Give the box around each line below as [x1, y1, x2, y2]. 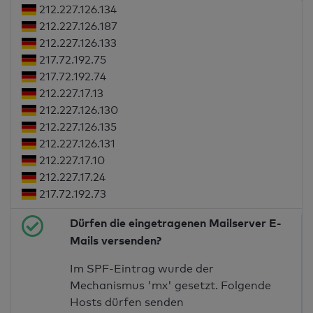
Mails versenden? [70, 233, 162, 248]
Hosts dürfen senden [70, 296, 184, 310]
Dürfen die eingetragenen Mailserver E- [70, 216, 282, 231]
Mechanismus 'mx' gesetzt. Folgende [70, 279, 272, 293]
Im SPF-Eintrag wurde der [70, 262, 214, 276]
